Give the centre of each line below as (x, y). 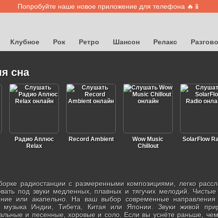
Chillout (148, 146)
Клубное (25, 42)
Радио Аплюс (34, 139)
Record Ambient (91, 139)
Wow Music (148, 139)
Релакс (165, 42)
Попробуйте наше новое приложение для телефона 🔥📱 (109, 6)
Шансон (126, 42)
